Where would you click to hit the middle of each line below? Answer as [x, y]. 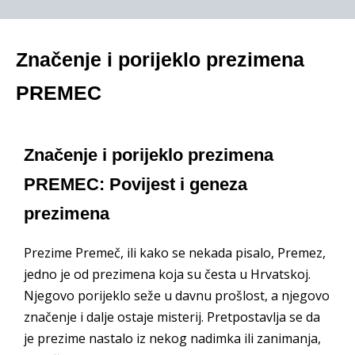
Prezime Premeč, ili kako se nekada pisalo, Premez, [175, 253]
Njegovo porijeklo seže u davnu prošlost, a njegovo [177, 296]
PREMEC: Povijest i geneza [136, 184]
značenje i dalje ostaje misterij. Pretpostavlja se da [172, 317]
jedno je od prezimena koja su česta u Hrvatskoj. [167, 274]
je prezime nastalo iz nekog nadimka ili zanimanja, [172, 338]
